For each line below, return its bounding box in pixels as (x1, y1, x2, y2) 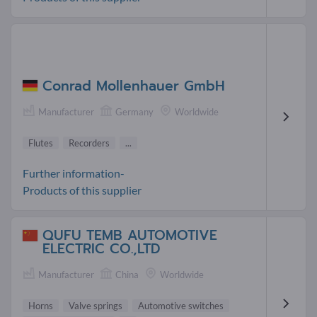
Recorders (69, 137, 110, 149)
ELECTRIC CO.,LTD (42, 238, 161, 260)
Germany (115, 105, 154, 117)
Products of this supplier (23, 183, 142, 197)
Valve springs (69, 300, 122, 312)
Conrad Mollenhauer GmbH (42, 75, 225, 96)
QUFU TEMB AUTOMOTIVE (42, 225, 217, 246)
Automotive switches (138, 300, 224, 312)
